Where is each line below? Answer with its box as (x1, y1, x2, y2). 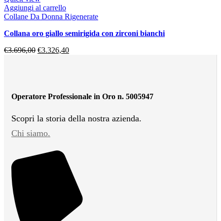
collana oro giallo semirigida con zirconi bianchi (10, 29, 165, 37)
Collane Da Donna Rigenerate (4, 12, 98, 21)
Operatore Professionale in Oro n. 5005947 (11, 92, 153, 101)
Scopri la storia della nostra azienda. (11, 113, 142, 123)
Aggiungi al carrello (4, 3, 66, 12)
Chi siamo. (11, 128, 50, 138)
